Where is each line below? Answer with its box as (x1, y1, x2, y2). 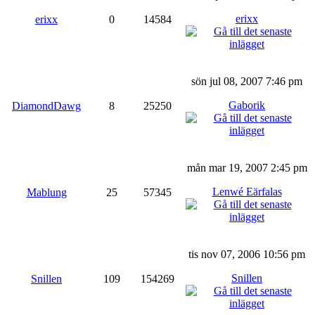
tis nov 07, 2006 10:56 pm (188, 247, 305, 260)
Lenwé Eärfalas (212, 185, 282, 198)
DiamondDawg (12, 99, 81, 112)
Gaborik (229, 98, 265, 111)
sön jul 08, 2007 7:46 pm (191, 75, 302, 87)
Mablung (26, 186, 67, 198)
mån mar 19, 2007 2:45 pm (186, 161, 307, 174)
